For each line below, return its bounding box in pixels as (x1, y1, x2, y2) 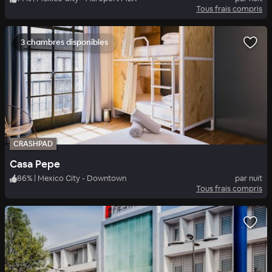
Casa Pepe (10, 157, 60, 171)
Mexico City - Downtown (38, 173, 126, 184)
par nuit (235, 173, 262, 184)
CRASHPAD (13, 139, 53, 149)
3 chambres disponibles (21, 37, 108, 48)
